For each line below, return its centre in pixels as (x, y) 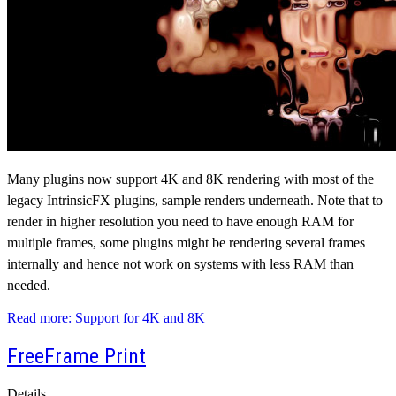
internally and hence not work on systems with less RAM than (180, 264)
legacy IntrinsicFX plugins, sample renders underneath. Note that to (195, 201)
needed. (29, 286)
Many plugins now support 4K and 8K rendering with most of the (190, 179)
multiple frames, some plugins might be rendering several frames (186, 243)
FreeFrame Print (76, 357)
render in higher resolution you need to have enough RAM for (180, 222)
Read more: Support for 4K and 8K (106, 318)
